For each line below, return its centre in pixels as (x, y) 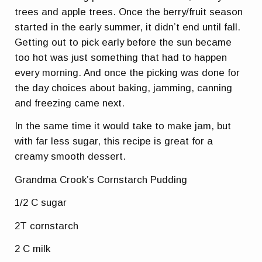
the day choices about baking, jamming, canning (124, 88)
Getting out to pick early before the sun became (123, 42)
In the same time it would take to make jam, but (123, 126)
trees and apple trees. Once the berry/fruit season (129, 12)
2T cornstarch (47, 226)
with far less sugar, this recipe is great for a (114, 142)
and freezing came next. (70, 103)
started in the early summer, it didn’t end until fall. (128, 27)
